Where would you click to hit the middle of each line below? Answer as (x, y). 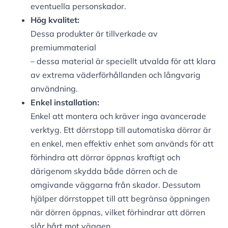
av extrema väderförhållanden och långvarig (116, 75)
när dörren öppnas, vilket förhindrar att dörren (118, 212)
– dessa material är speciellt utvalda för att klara (123, 61)
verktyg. (46, 130)
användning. (54, 89)
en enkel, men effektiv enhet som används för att (122, 144)
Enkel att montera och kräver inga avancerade (118, 116)
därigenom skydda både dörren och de (104, 171)
